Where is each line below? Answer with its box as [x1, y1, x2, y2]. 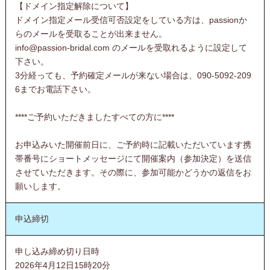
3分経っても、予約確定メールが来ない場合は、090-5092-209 [14, 70, 251, 80]
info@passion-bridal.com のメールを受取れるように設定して [14, 42, 247, 52]
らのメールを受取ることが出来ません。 [14, 28, 167, 39]
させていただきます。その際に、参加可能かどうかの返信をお [14, 167, 251, 177]
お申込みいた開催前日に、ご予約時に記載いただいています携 [14, 139, 251, 149]
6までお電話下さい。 [14, 84, 96, 94]
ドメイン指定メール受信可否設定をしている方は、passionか [14, 14, 247, 25]
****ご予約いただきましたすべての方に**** [14, 111, 174, 122]
